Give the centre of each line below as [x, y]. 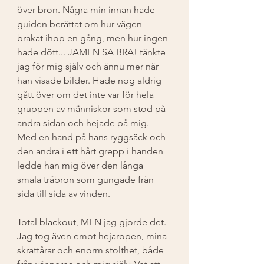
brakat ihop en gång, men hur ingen [94, 38]
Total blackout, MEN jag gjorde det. [93, 222]
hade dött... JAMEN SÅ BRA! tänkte [93, 52]
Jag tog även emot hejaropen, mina [93, 236]
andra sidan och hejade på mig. [84, 123]
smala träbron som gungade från [87, 179]
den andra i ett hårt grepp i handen [91, 151]
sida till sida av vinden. [65, 193]
